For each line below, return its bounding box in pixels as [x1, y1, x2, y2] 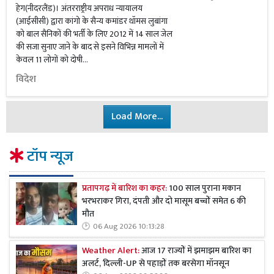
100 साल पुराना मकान [169, 181, 241, 196]
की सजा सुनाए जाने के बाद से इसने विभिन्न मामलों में [16, 40, 164, 54]
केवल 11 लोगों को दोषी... [16, 53, 88, 67]
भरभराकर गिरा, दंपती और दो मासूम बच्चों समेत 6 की [82, 194, 246, 209]
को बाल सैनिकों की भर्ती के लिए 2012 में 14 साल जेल [16, 27, 172, 41]
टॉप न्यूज [24, 144, 73, 169]
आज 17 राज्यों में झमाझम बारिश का [141, 243, 251, 259]
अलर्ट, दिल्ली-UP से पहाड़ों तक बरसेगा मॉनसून [82, 256, 229, 272]
